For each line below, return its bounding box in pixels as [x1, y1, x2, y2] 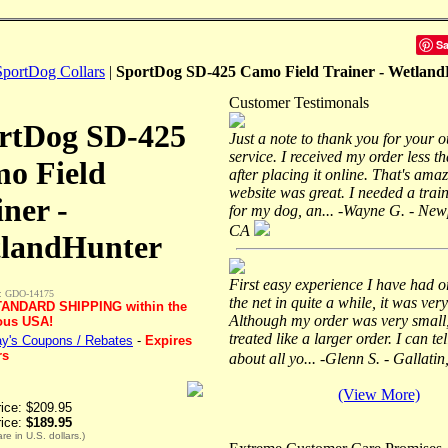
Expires [145, 332, 192, 348]
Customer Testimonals [229, 93, 369, 111]
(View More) [338, 385, 420, 403]
